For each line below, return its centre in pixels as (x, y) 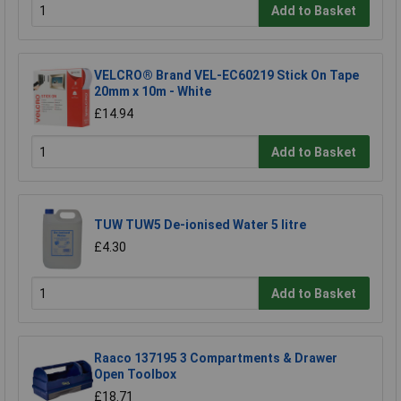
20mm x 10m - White (153, 91)
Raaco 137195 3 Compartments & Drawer (216, 358)
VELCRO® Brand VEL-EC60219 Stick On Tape (226, 75)
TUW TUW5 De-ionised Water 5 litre (200, 224)
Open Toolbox (135, 374)
